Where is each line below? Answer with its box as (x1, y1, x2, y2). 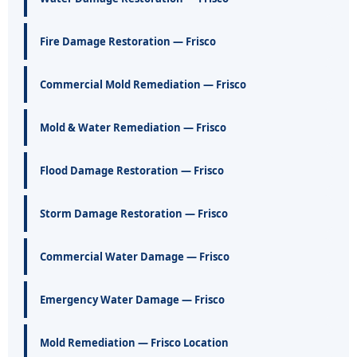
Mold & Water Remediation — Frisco (40, 120, 226, 135)
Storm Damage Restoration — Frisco (40, 206, 228, 222)
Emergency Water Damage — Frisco (40, 292, 225, 308)
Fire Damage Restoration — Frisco (40, 34, 216, 49)
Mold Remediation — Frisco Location (40, 335, 229, 351)
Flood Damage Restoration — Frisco (40, 163, 224, 178)
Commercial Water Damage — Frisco (40, 249, 229, 265)
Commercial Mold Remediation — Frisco (40, 77, 246, 92)
